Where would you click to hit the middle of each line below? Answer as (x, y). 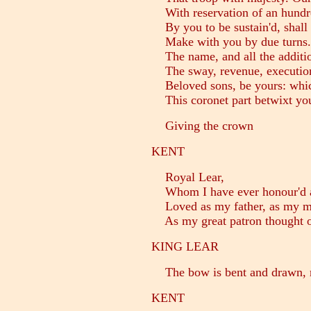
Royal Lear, (188, 177)
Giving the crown (202, 126)
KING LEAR (185, 247)
